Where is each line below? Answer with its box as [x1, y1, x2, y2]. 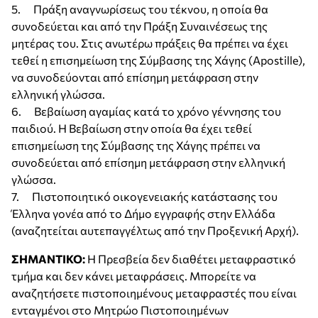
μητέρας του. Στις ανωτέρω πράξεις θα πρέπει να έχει [11, 36, 288, 50]
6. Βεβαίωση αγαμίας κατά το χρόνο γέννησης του [11, 104, 281, 118]
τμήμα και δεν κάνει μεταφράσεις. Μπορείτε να [11, 269, 256, 283]
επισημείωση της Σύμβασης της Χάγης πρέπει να [11, 138, 261, 152]
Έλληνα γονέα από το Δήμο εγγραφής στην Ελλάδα [11, 207, 275, 220]
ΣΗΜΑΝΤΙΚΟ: [11, 252, 87, 265]
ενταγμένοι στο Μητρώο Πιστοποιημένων [11, 303, 229, 317]
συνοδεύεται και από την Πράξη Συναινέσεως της [11, 19, 268, 33]
